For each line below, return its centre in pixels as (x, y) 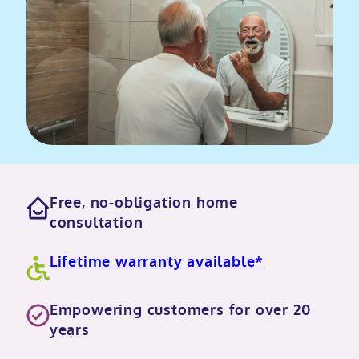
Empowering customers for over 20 (180, 310)
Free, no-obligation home (143, 202)
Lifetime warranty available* (157, 262)
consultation (96, 222)
